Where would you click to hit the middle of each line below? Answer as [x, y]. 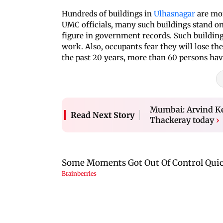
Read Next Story [103, 115]
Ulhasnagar [174, 13]
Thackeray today [182, 120]
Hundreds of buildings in [108, 13]
